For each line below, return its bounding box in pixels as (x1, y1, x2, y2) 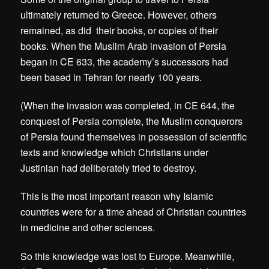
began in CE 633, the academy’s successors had (20, 55, 229, 69)
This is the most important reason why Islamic (20, 189, 214, 204)
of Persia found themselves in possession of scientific (20, 130, 247, 144)
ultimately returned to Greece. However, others (20, 8, 217, 22)
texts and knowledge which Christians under (20, 145, 209, 160)
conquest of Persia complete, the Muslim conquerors (20, 114, 243, 128)
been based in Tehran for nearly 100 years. (20, 70, 202, 85)
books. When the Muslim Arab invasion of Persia (20, 39, 227, 53)
